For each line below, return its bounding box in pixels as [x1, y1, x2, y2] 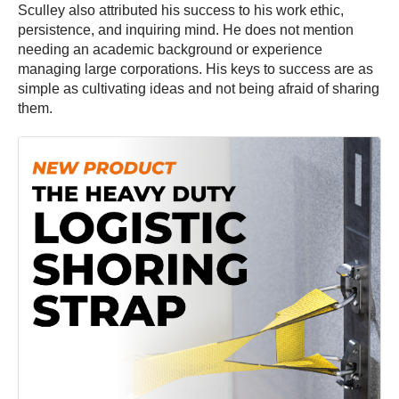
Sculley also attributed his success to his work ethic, [18, 3, 344, 19]
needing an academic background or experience [18, 42, 322, 58]
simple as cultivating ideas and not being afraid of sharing [18, 81, 379, 97]
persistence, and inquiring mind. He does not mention [18, 22, 354, 38]
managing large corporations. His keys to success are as [18, 61, 373, 77]
